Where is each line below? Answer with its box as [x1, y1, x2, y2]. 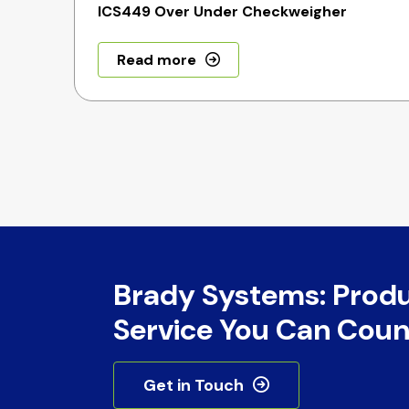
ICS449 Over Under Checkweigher [98, 2, 348, 21]
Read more [117, 50, 197, 69]
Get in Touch [142, 374, 244, 396]
